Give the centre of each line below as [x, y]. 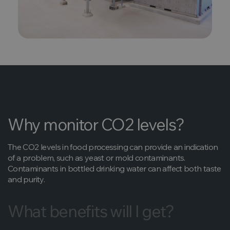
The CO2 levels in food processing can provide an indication [113, 147]
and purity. [26, 179]
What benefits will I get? [91, 211]
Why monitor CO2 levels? [96, 124]
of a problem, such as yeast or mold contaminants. [97, 157]
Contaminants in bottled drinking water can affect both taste [114, 168]
